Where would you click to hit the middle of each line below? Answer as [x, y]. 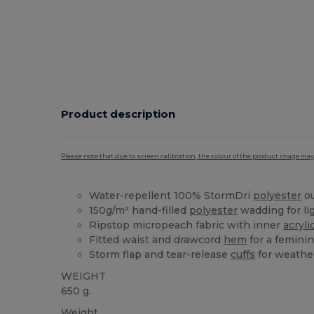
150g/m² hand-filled [139, 211]
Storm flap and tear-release [160, 255]
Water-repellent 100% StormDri [171, 196]
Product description [118, 114]
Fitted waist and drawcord [157, 240]
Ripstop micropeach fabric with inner [186, 225]
